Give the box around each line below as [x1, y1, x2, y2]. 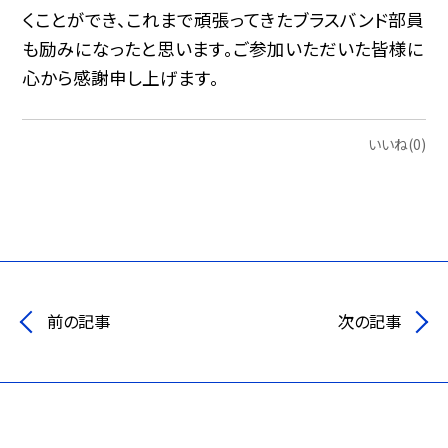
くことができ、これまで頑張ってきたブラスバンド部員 [22, 6, 425, 32]
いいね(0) [367, 134, 426, 155]
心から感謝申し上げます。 [22, 64, 220, 90]
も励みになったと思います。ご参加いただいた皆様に [22, 35, 425, 61]
